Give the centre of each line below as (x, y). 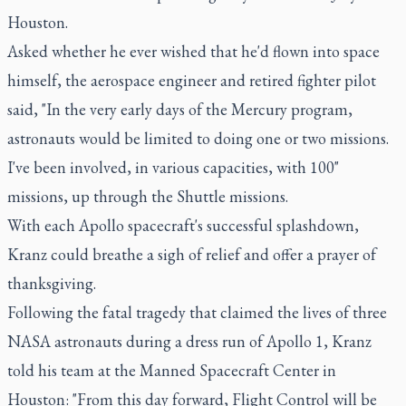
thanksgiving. (52, 283)
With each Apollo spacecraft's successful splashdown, (183, 225)
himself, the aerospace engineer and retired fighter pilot (192, 80)
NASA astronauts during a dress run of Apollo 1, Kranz (189, 341)
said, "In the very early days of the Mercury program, (180, 109)
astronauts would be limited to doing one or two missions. (198, 138)
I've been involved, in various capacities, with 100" (173, 167)
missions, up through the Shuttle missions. (148, 196)
